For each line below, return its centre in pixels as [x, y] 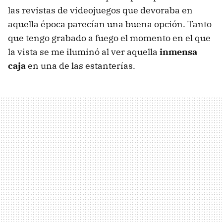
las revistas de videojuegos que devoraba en [100, 10]
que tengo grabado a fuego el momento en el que [109, 38]
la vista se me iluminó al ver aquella [84, 52]
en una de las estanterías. [81, 65]
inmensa [178, 52]
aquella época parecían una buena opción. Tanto [110, 24]
